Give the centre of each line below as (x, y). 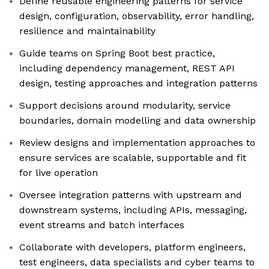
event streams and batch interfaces (102, 225)
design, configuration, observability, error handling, (137, 16)
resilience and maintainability (87, 31)
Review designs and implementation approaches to (137, 143)
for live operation (59, 173)
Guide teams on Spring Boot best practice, (117, 53)
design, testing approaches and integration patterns (138, 83)
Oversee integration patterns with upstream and (131, 195)
